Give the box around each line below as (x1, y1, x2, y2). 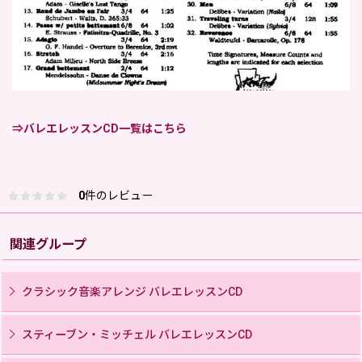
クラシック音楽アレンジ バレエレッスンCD (22, 285, 242, 299)
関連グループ (10, 237, 86, 253)
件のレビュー (85, 189, 153, 203)
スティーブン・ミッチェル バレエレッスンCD (22, 328, 252, 342)
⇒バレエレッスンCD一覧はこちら (12, 121, 187, 135)
